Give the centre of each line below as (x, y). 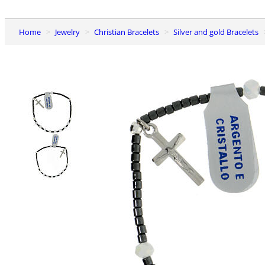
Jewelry (68, 32)
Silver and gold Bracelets (218, 32)
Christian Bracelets (129, 32)
